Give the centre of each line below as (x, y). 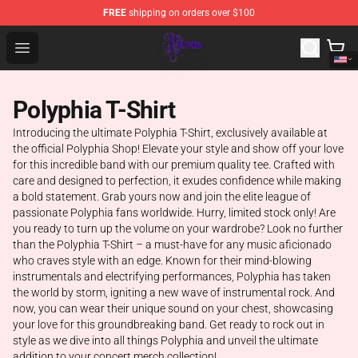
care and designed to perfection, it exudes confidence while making (177, 181)
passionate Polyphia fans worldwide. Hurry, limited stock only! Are (174, 213)
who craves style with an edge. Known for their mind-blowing (162, 261)
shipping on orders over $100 (191, 13)
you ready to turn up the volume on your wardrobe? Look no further (178, 229)
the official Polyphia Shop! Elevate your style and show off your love (178, 149)
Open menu (54, 47)
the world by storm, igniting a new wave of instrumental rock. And (174, 292)
